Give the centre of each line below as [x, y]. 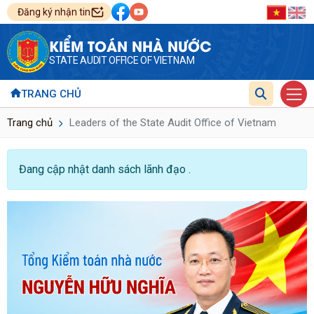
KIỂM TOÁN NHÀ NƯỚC [130, 45]
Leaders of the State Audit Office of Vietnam [171, 122]
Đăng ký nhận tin [54, 12]
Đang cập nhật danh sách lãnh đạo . [105, 169]
